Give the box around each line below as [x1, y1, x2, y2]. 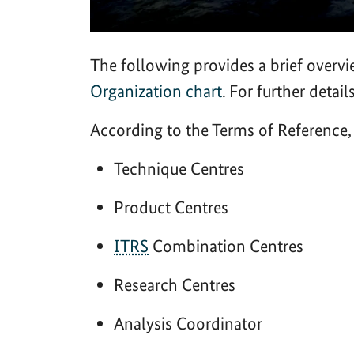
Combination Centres [149, 235, 303, 256]
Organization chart [90, 80, 222, 101]
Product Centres [114, 196, 228, 217]
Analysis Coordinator [114, 312, 262, 333]
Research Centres [114, 273, 235, 295]
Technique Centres [114, 157, 244, 179]
